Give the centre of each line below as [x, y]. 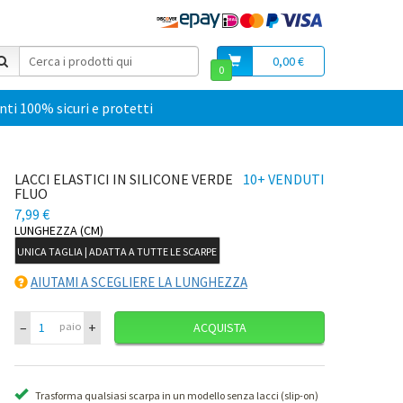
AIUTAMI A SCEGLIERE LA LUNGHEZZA [139, 282]
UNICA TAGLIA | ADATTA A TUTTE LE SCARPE [117, 251]
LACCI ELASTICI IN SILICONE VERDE [124, 179]
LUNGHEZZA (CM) [59, 230]
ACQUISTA [219, 327]
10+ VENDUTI [284, 179]
